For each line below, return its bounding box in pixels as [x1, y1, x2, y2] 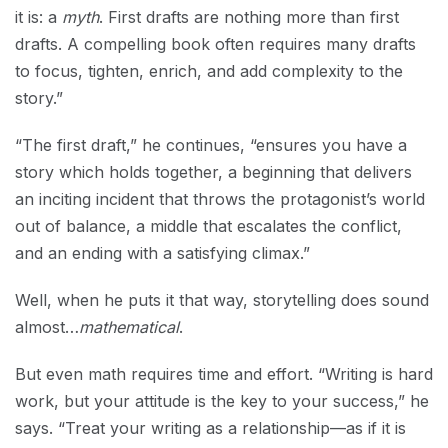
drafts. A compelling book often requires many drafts [15, 34, 416, 54]
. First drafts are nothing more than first [99, 7, 399, 27]
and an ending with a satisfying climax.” [15, 243, 310, 263]
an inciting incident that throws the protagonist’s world [15, 189, 425, 209]
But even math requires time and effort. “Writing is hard [15, 364, 433, 384]
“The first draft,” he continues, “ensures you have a [15, 135, 407, 155]
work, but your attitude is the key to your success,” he [15, 391, 429, 411]
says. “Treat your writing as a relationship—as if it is [15, 418, 406, 438]
